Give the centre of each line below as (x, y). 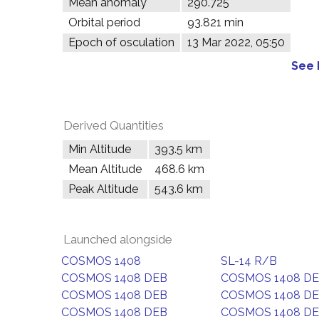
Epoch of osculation (121, 42)
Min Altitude (100, 149)
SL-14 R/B (249, 261)
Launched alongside (118, 239)
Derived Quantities (114, 125)
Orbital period (104, 22)
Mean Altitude (105, 169)
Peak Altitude (103, 189)
